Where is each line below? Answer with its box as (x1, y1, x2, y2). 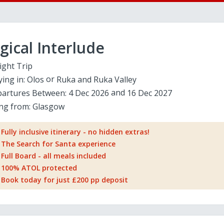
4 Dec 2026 (68, 87, 109, 98)
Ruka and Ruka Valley (56, 74, 136, 85)
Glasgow (32, 101, 64, 112)
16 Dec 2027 (126, 87, 172, 98)
